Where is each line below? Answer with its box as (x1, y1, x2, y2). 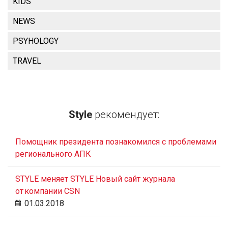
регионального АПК (15, 149, 91, 159)
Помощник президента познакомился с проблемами (15, 136, 216, 147)
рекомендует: (92, 108, 159, 121)
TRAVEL (13, 55, 41, 66)
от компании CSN (15, 186, 80, 196)
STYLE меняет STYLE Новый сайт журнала (15, 174, 175, 184)
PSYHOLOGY (13, 36, 59, 46)
